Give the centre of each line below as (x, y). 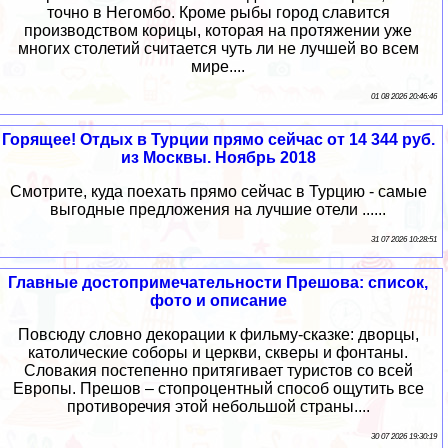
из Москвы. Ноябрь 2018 (218, 158)
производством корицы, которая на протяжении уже (218, 31)
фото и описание (218, 301)
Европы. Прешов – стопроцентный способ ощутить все (218, 389)
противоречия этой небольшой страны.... (218, 407)
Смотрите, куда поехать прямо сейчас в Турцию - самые (218, 192)
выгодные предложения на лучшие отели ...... (218, 210)
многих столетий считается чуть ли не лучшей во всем (218, 49)
